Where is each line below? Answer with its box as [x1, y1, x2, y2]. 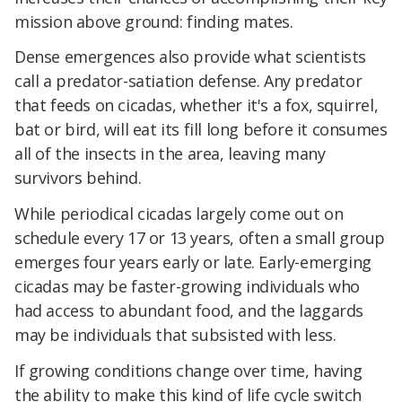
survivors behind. [14, 167, 142, 189]
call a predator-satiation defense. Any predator [14, 70, 363, 92]
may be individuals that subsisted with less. [14, 324, 336, 346]
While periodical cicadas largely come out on [14, 203, 344, 225]
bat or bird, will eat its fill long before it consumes [14, 118, 388, 141]
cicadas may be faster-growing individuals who [14, 275, 361, 298]
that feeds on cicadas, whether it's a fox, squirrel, [14, 94, 379, 117]
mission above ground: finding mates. [14, 10, 293, 32]
